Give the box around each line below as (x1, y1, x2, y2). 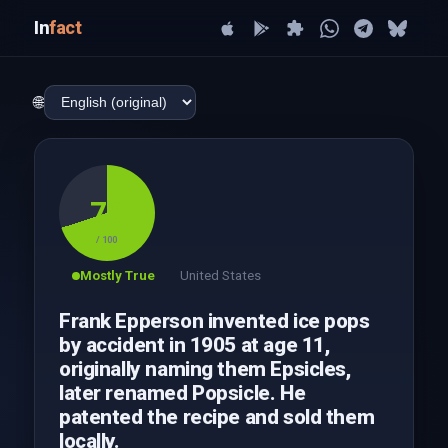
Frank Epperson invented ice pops (58, 309, 370, 333)
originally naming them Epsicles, (58, 357, 351, 381)
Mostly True (79, 268, 155, 283)
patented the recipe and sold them (58, 405, 375, 429)
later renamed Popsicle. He (58, 381, 306, 405)
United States (179, 268, 261, 283)
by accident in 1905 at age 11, (58, 333, 330, 357)
